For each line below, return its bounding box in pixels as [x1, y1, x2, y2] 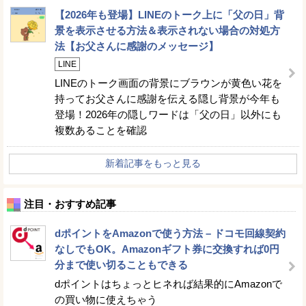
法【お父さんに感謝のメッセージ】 [55, 40, 219, 52]
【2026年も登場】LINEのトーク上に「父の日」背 [55, 9, 284, 20]
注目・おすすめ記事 [24, 198, 116, 210]
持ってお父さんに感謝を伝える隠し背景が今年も [55, 93, 280, 105]
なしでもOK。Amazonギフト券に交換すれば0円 [55, 243, 279, 255]
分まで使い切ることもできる [55, 259, 188, 270]
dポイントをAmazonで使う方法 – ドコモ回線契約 [55, 227, 286, 239]
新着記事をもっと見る [105, 158, 201, 169]
